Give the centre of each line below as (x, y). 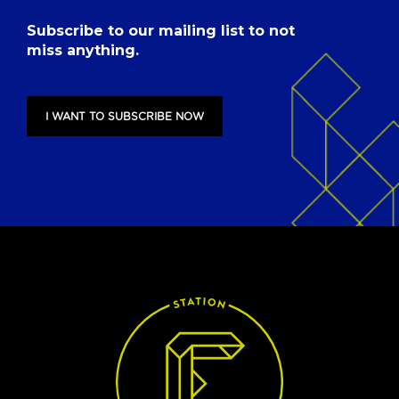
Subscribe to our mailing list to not (161, 31)
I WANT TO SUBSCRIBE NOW (125, 116)
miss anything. (83, 50)
